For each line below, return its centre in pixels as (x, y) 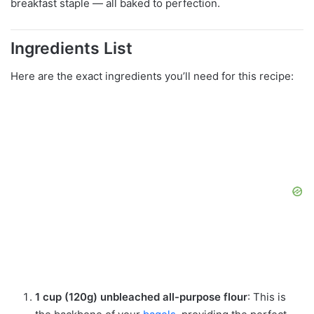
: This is (267, 297)
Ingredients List (71, 48)
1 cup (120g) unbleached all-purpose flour (141, 297)
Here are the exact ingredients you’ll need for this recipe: (152, 76)
